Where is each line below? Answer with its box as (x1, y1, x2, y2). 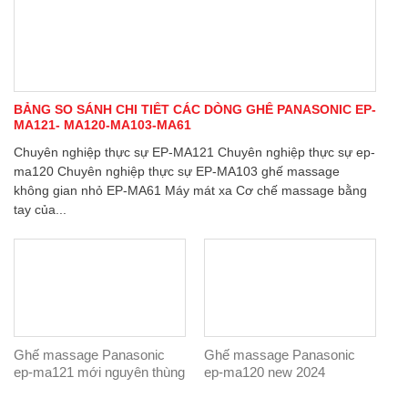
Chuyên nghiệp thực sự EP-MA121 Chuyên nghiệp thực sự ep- (13, 146, 375, 160)
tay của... (13, 203, 66, 218)
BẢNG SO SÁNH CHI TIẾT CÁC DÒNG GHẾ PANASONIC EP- (13, 103, 376, 117)
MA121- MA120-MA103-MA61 (13, 118, 191, 133)
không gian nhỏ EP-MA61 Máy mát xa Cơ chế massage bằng (13, 184, 367, 199)
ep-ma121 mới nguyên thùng (13, 364, 185, 381)
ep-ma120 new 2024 (203, 364, 325, 381)
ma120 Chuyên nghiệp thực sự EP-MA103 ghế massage (13, 165, 340, 179)
